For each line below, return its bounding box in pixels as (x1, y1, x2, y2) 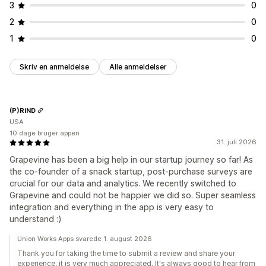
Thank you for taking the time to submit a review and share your (17, 249, 235, 258)
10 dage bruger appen (9, 129, 80, 138)
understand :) (9, 214, 62, 224)
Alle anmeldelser (109, 62, 167, 72)
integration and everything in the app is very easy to (9, 202, 214, 213)
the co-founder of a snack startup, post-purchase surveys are (9, 166, 252, 177)
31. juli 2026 (217, 138, 256, 147)
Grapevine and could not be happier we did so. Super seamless (9, 190, 256, 201)
